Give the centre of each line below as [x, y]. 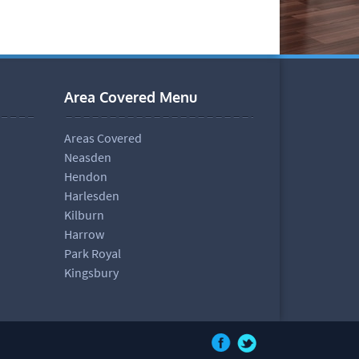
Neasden [87, 157]
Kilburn [84, 214]
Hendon [85, 176]
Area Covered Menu [130, 97]
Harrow [84, 234]
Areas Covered [103, 137]
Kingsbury [91, 272]
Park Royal [92, 253]
